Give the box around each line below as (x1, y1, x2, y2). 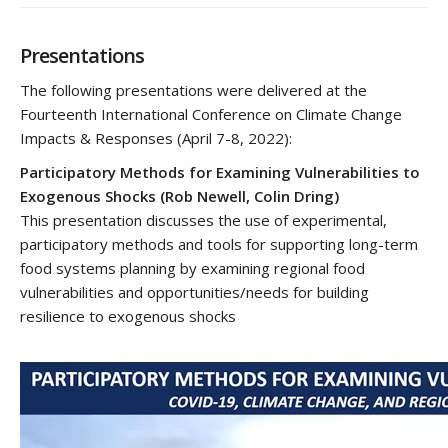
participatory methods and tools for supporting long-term (20, 234, 418, 255)
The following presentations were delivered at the (20, 80, 367, 101)
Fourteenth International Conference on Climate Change (20, 104, 402, 125)
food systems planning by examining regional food (20, 258, 365, 279)
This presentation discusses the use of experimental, (20, 210, 387, 231)
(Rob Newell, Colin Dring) (160, 186, 339, 207)
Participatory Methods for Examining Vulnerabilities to (20, 162, 420, 183)
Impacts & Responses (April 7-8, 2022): (20, 128, 292, 149)
